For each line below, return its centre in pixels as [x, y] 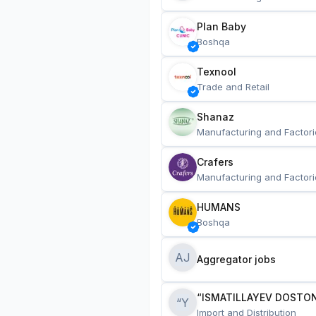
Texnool [217, 72]
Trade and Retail [233, 87]
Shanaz [215, 117]
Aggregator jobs [236, 259]
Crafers [215, 162]
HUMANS [219, 207]
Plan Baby [221, 26]
